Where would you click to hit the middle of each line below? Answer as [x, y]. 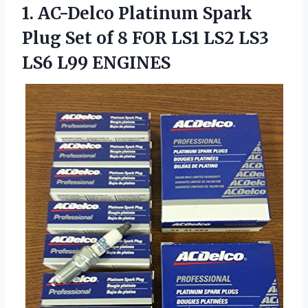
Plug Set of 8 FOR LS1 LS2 [130, 38]
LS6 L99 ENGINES [96, 63]
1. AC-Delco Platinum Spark [137, 13]
